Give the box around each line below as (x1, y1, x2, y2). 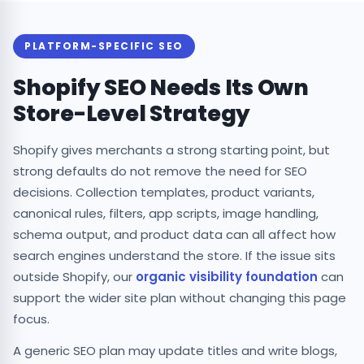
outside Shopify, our (13, 267, 136, 285)
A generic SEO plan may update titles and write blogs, (13, 341, 337, 359)
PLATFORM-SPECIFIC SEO (24, 38, 184, 53)
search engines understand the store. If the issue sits (13, 246, 336, 264)
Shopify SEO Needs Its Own (13, 71, 309, 102)
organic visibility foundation (136, 267, 318, 285)
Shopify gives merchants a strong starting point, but (13, 141, 330, 158)
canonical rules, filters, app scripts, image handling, (13, 204, 318, 222)
